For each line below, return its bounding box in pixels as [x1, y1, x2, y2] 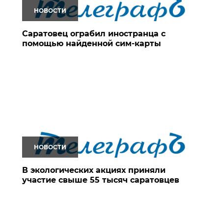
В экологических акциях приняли [22, 165, 165, 175]
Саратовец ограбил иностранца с [22, 28, 165, 38]
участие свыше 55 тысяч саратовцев [22, 175, 179, 185]
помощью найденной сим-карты [22, 38, 161, 48]
